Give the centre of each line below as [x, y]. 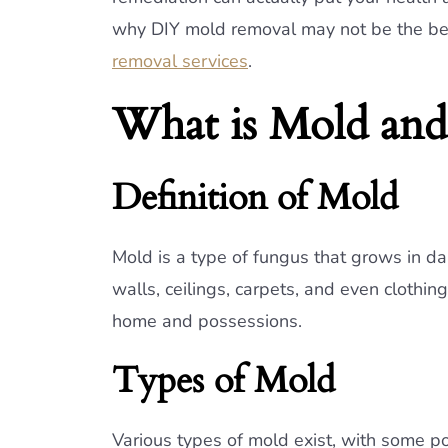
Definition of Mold [255, 197]
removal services [180, 61]
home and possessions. [207, 321]
